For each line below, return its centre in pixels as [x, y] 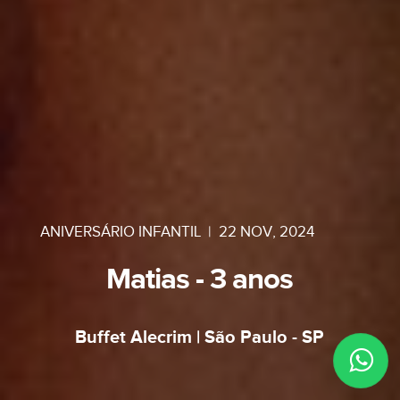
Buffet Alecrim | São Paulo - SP [200, 337]
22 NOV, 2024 [266, 232]
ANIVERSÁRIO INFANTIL [120, 232]
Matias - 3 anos [200, 279]
